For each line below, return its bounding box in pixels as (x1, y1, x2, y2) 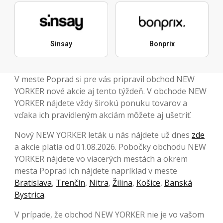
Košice (136, 177, 160, 189)
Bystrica (14, 189, 44, 201)
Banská (164, 177, 192, 189)
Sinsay (50, 40, 72, 48)
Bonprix (149, 40, 175, 48)
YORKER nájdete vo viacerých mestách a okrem (14, 153, 188, 165)
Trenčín (56, 177, 85, 189)
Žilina (112, 177, 132, 189)
